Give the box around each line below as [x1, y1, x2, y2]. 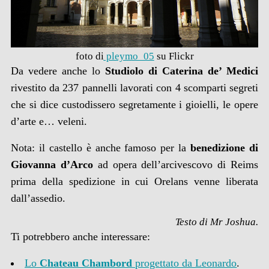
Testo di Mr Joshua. [175, 216, 259, 228]
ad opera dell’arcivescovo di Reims [92, 159, 259, 171]
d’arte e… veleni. [10, 115, 87, 128]
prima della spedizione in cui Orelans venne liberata [10, 175, 259, 188]
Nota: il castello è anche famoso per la [10, 142, 191, 154]
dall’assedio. [10, 192, 65, 205]
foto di [75, 50, 104, 62]
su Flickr [154, 50, 194, 62]
